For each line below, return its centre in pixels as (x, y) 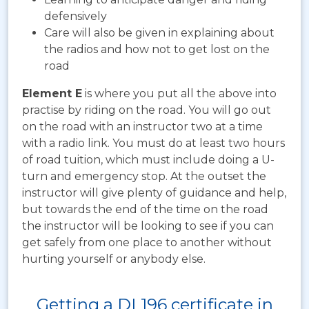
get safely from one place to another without (147, 242)
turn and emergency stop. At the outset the (144, 176)
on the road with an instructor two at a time (142, 126)
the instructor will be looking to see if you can (148, 226)
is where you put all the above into (179, 93)
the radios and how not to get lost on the (157, 49)
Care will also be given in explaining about (159, 32)
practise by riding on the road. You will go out (147, 110)
